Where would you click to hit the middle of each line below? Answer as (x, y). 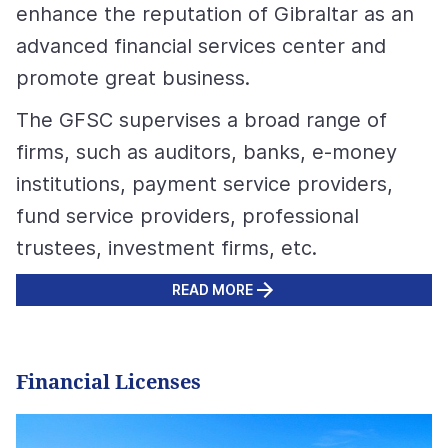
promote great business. (133, 78)
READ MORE (212, 289)
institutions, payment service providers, (204, 184)
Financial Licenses (108, 381)
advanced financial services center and (201, 46)
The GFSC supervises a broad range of (201, 120)
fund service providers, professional (187, 216)
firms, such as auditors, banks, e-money (206, 152)
